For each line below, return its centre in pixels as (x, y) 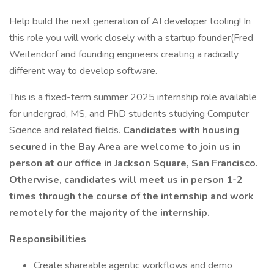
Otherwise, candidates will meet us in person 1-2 (126, 180)
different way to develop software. (83, 71)
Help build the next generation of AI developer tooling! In (130, 21)
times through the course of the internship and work (131, 196)
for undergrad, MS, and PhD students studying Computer (129, 114)
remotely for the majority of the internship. (109, 213)
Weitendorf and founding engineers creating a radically (124, 54)
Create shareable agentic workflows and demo (133, 265)
